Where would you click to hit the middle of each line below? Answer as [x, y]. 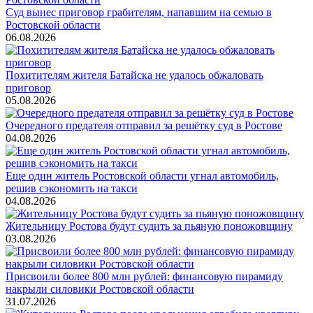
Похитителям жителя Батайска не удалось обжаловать [134, 75]
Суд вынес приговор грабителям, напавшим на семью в [139, 12]
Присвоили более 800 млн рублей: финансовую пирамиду [144, 276]
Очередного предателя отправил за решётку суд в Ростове [144, 125]
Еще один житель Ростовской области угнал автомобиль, [142, 175]
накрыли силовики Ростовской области [100, 289]
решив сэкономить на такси [72, 188]
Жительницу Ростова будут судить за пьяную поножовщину [149, 226]
